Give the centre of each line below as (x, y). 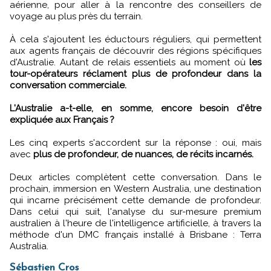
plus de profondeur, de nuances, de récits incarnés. (143, 155)
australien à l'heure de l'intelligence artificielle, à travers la (135, 224)
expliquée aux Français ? (62, 120)
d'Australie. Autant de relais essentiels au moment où (129, 63)
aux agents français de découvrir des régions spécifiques (135, 51)
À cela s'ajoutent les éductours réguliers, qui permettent (135, 40)
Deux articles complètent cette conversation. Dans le (135, 178)
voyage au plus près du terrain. (76, 17)
